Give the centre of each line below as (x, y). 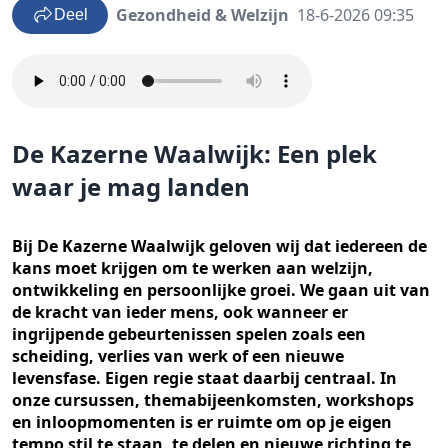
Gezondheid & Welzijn (202, 15)
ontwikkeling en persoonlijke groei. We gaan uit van (221, 290)
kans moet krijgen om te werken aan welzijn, (192, 268)
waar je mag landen (131, 186)
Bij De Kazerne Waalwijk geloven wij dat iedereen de (219, 246)
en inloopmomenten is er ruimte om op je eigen (202, 422)
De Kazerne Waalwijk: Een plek (194, 153)
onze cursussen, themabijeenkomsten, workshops (213, 400)
